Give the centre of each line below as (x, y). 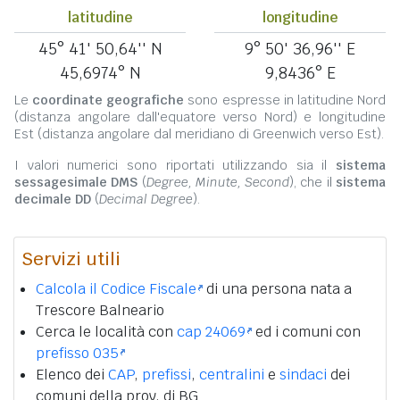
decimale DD (53, 200)
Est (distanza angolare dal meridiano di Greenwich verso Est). (199, 134)
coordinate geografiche (108, 100)
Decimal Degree (146, 200)
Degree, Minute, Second (218, 183)
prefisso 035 (77, 354)
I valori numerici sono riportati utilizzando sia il (175, 166)
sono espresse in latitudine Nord (285, 100)
